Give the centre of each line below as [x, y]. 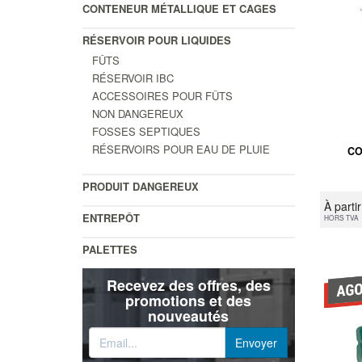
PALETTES [110, 249]
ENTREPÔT [111, 217]
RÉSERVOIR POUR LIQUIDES [157, 40]
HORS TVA [341, 217]
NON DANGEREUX [138, 113]
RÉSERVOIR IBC [133, 78]
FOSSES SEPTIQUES [146, 131]
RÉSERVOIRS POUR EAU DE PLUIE [181, 149]
